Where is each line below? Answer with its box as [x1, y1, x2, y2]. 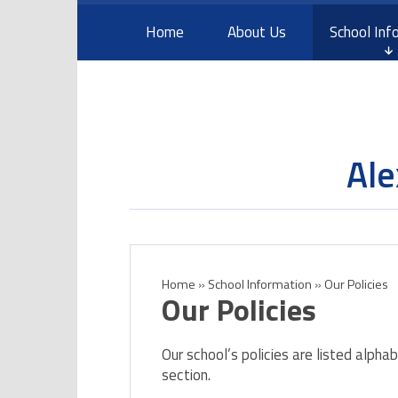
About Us [227, 20, 286, 44]
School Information [207, 275, 312, 295]
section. [162, 363, 211, 387]
